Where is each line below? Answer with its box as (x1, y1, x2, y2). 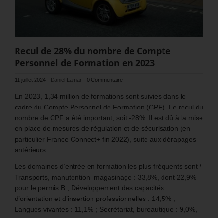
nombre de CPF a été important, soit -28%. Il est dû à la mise (15, 113, 203, 122)
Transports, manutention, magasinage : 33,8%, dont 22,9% (15, 173, 196, 181)
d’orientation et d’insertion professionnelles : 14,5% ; (15, 194, 175, 202)
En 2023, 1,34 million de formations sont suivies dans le (15, 92, 186, 100)
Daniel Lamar (51, 76, 82, 83)
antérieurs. (15, 145, 48, 154)
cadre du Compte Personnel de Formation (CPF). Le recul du (15, 103, 203, 111)
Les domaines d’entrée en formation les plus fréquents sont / (15, 162, 201, 170)
